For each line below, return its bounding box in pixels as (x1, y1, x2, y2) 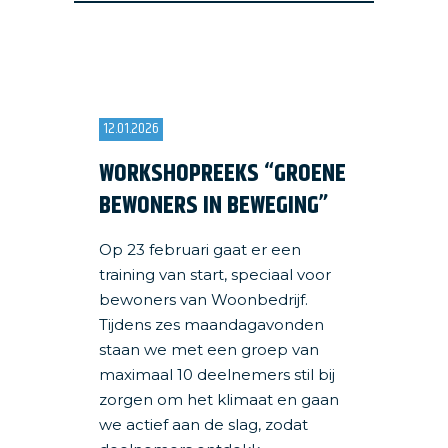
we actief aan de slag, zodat (99, 415, 308, 434)
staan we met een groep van (99, 340, 319, 359)
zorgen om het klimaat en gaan (99, 390, 339, 409)
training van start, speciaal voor (99, 265, 331, 284)
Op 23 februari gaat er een (99, 240, 301, 259)
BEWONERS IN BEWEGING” (99, 187, 328, 225)
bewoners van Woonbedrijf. (99, 290, 308, 309)
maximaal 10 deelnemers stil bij (99, 365, 335, 384)
